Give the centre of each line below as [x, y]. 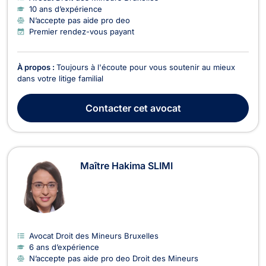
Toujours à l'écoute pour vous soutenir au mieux [146, 67]
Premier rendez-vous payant [82, 31]
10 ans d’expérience [66, 9]
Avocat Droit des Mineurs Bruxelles [94, 235]
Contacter [108, 108]
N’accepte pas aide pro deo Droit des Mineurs [114, 258]
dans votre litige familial [60, 78]
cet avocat [156, 108]
